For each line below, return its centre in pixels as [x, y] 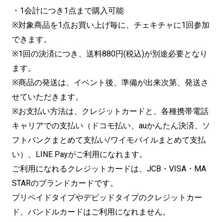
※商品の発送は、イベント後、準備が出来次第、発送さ [110, 82]
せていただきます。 [48, 97]
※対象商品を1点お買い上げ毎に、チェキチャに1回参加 [111, 25]
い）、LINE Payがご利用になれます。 [80, 154]
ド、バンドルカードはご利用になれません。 [91, 212]
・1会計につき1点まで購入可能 [68, 10]
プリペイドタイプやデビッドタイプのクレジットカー [107, 197]
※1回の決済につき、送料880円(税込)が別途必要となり [110, 54]
